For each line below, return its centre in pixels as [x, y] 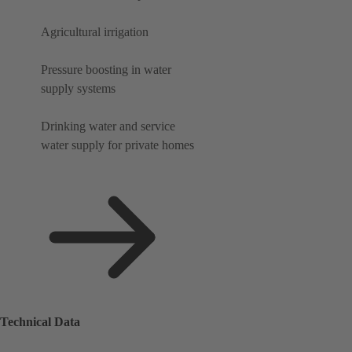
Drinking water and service [108, 126]
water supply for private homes [117, 145]
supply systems [78, 89]
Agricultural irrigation [95, 32]
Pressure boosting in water [106, 70]
